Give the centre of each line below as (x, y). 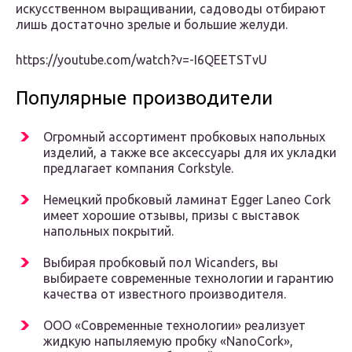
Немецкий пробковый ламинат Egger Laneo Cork (187, 200)
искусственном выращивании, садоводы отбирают (171, 9)
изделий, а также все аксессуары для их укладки (190, 153)
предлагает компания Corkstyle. (138, 169)
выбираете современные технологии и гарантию (189, 279)
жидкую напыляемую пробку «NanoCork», (168, 341)
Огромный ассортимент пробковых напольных (184, 137)
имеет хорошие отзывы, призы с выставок (171, 216)
